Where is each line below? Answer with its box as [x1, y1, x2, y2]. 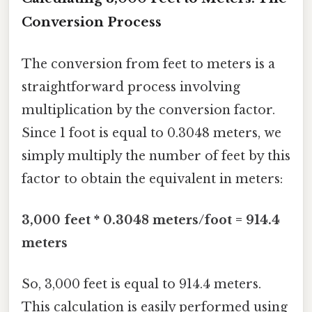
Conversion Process [22, 14, 162, 31]
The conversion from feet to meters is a [22, 56, 275, 72]
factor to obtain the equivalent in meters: [22, 171, 283, 187]
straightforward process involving [22, 79, 240, 95]
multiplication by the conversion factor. [22, 102, 275, 118]
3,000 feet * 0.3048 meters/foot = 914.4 [22, 212, 280, 228]
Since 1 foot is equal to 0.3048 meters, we [22, 125, 281, 141]
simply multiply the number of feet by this [22, 148, 290, 164]
